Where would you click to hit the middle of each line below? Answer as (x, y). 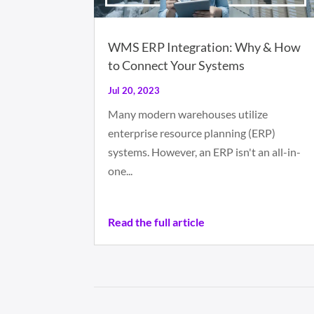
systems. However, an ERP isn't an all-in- (205, 152)
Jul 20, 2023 (134, 91)
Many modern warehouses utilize (188, 114)
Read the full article (157, 222)
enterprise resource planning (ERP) (192, 133)
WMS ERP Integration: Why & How (205, 47)
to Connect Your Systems (177, 66)
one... (121, 171)
